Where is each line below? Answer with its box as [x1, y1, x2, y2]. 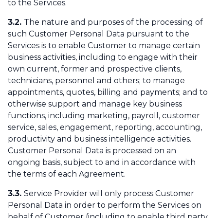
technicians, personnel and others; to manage [8, 76, 185, 86]
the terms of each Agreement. [8, 169, 126, 179]
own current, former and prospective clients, [8, 64, 182, 74]
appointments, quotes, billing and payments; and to [8, 88, 208, 97]
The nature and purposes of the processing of [24, 18, 203, 27]
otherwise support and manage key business [8, 99, 182, 109]
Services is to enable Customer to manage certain [8, 41, 200, 51]
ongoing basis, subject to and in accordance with [8, 158, 196, 167]
